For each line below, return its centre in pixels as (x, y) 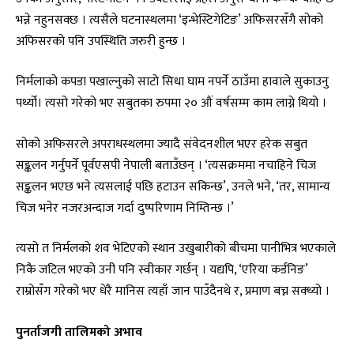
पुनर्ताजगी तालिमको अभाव (79, 332)
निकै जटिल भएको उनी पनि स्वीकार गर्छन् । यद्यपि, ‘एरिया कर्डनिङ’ (162, 270)
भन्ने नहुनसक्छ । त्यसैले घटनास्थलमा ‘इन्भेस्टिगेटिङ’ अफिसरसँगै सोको (169, 19)
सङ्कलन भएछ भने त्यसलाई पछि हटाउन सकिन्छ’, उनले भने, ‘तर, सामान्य (173, 186)
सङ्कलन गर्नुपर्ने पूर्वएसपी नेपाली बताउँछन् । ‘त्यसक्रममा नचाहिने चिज (166, 165)
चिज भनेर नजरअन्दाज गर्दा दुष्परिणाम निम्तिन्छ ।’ (125, 207)
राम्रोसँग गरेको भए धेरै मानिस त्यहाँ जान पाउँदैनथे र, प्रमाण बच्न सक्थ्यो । (173, 291)
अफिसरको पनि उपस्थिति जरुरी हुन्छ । (101, 41)
